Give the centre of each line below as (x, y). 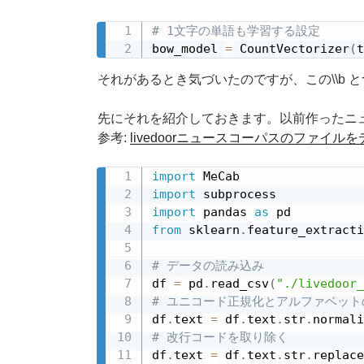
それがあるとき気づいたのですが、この (214, 79)
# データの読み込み (208, 265)
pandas (225, 212)
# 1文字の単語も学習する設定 (236, 30)
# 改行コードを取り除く (220, 337)
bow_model (188, 48)
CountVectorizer (291, 48)
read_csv (240, 283)
